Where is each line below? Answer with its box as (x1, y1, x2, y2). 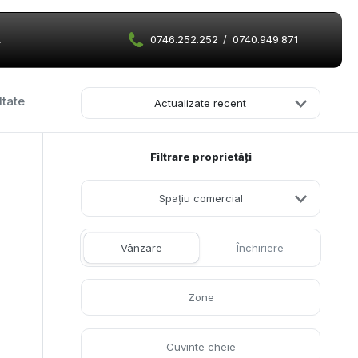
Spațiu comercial (158, 192, 243, 205)
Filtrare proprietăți (149, 150, 252, 164)
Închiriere (236, 241, 284, 255)
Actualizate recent (154, 97, 246, 109)
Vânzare (121, 241, 162, 255)
